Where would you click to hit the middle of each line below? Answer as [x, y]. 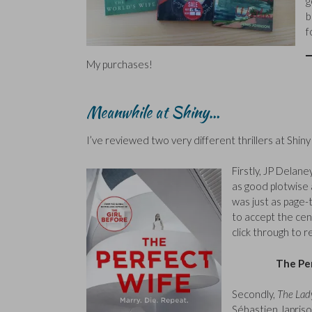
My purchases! [119, 64]
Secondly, [255, 294]
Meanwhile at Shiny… [153, 112]
